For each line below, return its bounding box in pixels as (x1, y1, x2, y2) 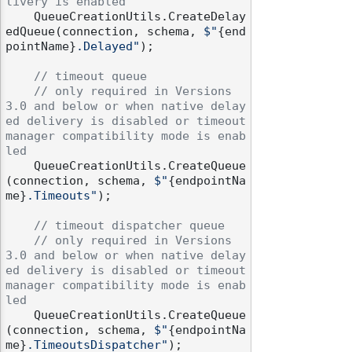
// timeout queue (34, 70, 147, 83)
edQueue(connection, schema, (5, 25, 203, 38)
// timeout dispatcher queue (34, 219, 225, 233)
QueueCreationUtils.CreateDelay (5, 10, 34, 24)
